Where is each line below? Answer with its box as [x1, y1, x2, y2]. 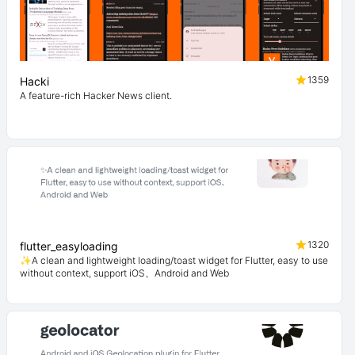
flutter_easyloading [20, 239, 118, 253]
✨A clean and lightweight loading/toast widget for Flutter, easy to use [20, 254, 328, 266]
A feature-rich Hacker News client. [20, 90, 172, 101]
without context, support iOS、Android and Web [20, 267, 229, 279]
